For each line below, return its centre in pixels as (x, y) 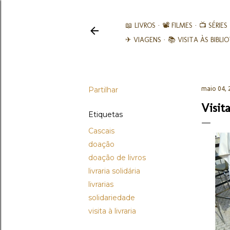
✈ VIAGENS (143, 40)
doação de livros (117, 158)
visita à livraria (112, 211)
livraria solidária (114, 171)
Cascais (101, 131)
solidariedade (112, 198)
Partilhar (103, 90)
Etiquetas (106, 114)
